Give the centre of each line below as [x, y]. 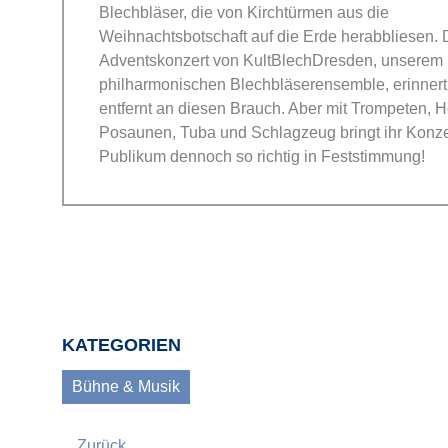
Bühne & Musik [126, 386]
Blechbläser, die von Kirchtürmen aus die [244, 12]
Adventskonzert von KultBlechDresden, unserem [271, 60]
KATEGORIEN [121, 344]
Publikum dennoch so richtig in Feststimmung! [262, 156]
